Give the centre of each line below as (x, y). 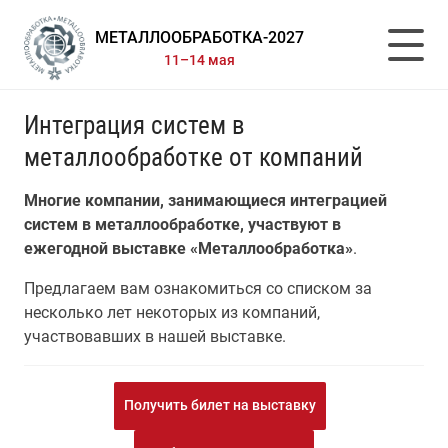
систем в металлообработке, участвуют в (182, 224)
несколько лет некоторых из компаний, (172, 312)
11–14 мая (200, 60)
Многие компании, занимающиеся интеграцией (205, 200)
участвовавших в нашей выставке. (155, 336)
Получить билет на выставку (220, 405)
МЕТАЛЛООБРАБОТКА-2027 (200, 37)
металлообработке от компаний (193, 157)
